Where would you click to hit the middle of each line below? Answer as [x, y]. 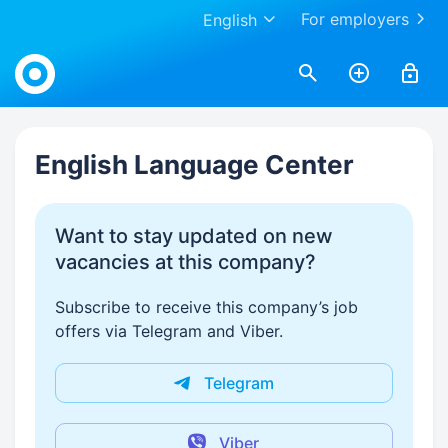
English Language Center [194, 164]
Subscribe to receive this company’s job [206, 307]
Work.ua [44, 52]
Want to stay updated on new [194, 236]
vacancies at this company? [185, 262]
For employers [355, 19]
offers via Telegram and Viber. [169, 331]
